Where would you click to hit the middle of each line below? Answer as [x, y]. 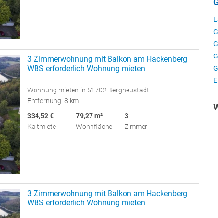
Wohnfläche [94, 126]
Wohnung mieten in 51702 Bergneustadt [88, 90]
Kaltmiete [42, 126]
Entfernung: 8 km [53, 100]
